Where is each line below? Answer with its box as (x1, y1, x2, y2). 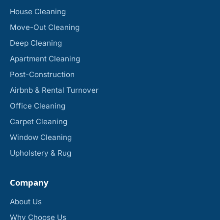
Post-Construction (10, 70, 75, 80)
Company (10, 177, 49, 189)
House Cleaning (10, 7, 66, 17)
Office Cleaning (10, 101, 65, 111)
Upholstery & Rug (10, 148, 71, 158)
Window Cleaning (10, 133, 72, 142)
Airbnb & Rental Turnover (10, 85, 99, 95)
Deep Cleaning (10, 38, 62, 48)
